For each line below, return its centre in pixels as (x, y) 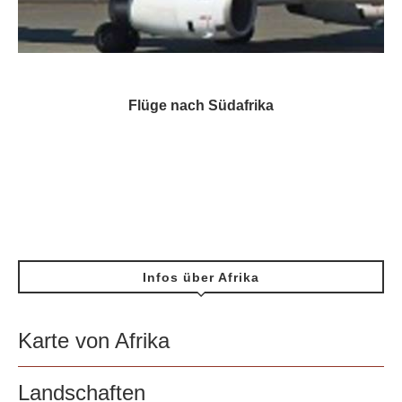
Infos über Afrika (201, 278)
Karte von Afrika (94, 341)
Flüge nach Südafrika (201, 106)
